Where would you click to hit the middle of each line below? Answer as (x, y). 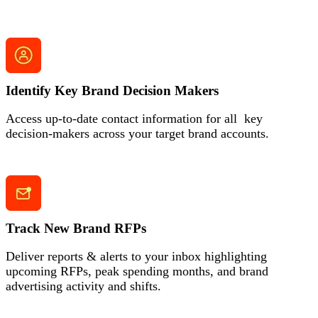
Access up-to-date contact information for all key (134, 119)
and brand (243, 272)
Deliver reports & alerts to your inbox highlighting (136, 257)
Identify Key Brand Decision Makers (112, 91)
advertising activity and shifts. (83, 286)
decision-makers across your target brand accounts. (137, 134)
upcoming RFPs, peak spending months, (111, 272)
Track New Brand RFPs (76, 229)
